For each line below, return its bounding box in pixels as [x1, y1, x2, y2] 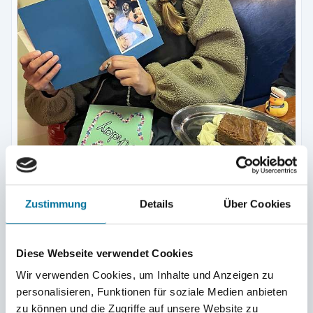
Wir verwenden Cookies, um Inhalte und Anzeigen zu [16, 269, 274, 282]
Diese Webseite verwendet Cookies [16, 247, 193, 259]
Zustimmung [24, 197, 87, 210]
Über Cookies [223, 197, 291, 210]
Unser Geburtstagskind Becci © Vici [17, 228, 155, 241]
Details [139, 197, 174, 210]
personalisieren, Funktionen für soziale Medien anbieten [16, 286, 288, 298]
